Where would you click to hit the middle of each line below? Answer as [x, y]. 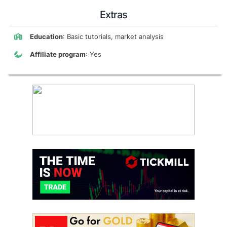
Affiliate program [58, 54]
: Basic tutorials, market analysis [113, 37]
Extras [113, 15]
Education [46, 37]
